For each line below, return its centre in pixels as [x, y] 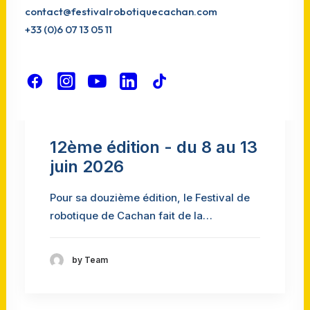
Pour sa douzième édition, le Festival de [150, 197]
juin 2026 [87, 166]
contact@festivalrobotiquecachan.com [121, 11]
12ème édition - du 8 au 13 [154, 147]
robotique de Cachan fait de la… [131, 215]
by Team [90, 260]
